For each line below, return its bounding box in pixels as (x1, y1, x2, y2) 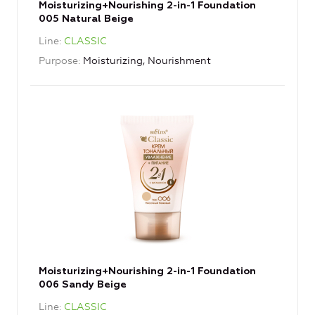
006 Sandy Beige (39, 280, 127, 290)
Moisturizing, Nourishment (83, 55, 211, 67)
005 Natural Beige (39, 14, 134, 25)
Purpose (39, 55, 78, 67)
